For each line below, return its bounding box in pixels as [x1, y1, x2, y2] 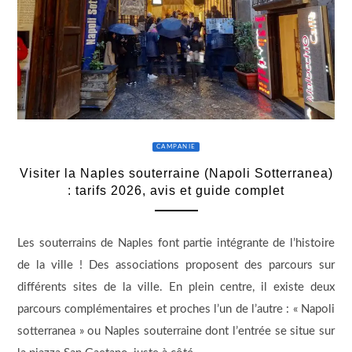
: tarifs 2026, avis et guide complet [68, 183, 284, 197]
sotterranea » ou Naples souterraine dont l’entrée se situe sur [16, 324, 335, 337]
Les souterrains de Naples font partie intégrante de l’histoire [16, 236, 335, 249]
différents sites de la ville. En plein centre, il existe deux [16, 280, 335, 293]
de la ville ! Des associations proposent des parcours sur [16, 258, 335, 271]
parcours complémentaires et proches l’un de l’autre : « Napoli [16, 302, 335, 315]
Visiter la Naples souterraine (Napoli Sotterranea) [19, 166, 333, 180]
